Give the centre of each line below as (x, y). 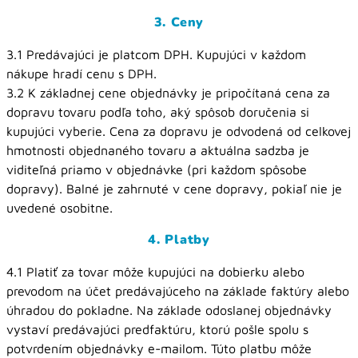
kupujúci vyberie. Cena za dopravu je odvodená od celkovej (179, 131)
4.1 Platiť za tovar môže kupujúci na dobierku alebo (155, 272)
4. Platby (179, 240)
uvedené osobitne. (60, 208)
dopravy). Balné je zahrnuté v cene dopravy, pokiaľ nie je (174, 189)
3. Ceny (179, 22)
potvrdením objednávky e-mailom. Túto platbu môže (159, 348)
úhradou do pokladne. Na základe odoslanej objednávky (169, 310)
